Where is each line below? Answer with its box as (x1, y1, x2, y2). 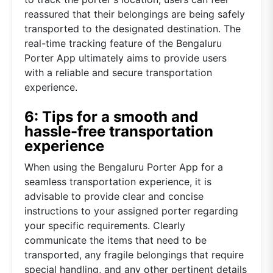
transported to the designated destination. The (24, 22, 241, 35)
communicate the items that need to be (24, 233, 207, 246)
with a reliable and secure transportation (24, 66, 212, 79)
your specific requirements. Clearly (24, 219, 185, 232)
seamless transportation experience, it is (24, 175, 211, 188)
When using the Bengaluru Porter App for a (24, 160, 223, 173)
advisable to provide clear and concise (24, 190, 204, 202)
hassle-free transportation (24, 122, 213, 140)
